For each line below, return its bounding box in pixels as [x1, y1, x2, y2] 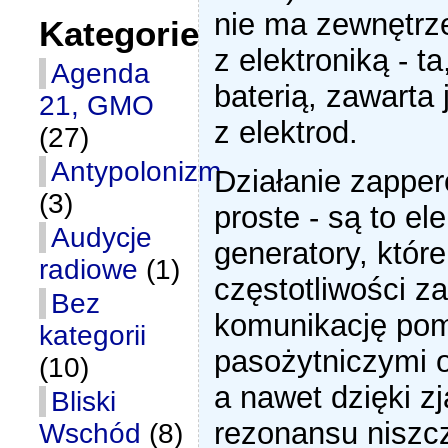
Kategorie [39, 14, 200, 53]
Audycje [51, 222, 153, 253]
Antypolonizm [51, 156, 222, 187]
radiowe [39, 254, 139, 285]
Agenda [51, 58, 151, 89]
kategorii [39, 320, 147, 351]
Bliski [51, 386, 117, 417]
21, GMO [39, 90, 155, 121]
